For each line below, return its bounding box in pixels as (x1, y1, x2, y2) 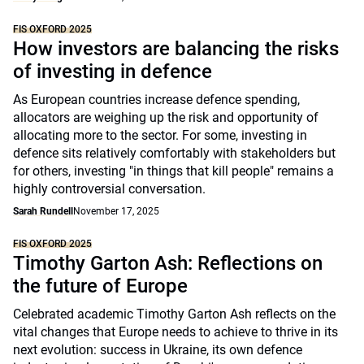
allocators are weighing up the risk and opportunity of (13, 110, 318, 125)
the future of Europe (13, 275, 188, 297)
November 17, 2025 (73, 206, 159, 217)
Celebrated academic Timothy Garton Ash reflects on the (13, 306, 336, 322)
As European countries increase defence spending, (13, 92, 300, 107)
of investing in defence (13, 60, 212, 83)
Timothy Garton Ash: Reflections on (13, 252, 323, 275)
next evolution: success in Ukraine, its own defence (13, 342, 302, 357)
